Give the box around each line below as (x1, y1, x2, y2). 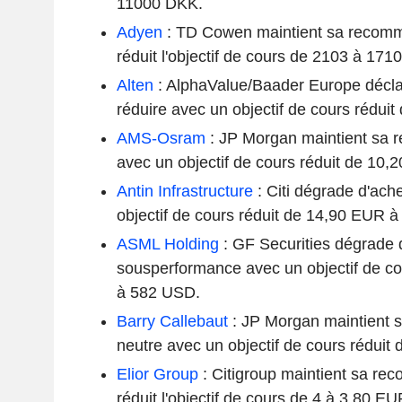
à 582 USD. (116, 283, 200, 301)
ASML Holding (116, 234, 219, 253)
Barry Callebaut (116, 311, 228, 330)
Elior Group (116, 364, 198, 383)
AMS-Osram (116, 128, 205, 147)
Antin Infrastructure (116, 181, 253, 200)
